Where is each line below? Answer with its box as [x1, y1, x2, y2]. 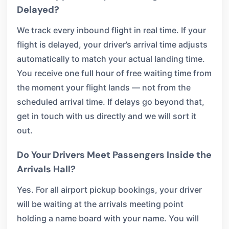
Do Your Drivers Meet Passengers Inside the [17, 149, 212, 161]
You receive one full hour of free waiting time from [17, 68, 212, 78]
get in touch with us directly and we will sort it [17, 111, 196, 121]
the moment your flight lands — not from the [17, 82, 191, 93]
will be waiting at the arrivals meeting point [17, 199, 184, 209]
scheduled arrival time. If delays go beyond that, [17, 97, 204, 107]
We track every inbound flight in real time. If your [17, 25, 206, 35]
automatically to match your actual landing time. [17, 54, 205, 64]
